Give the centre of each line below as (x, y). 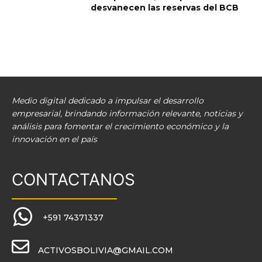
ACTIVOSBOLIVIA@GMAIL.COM (106, 250)
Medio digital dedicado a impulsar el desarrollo (108, 100)
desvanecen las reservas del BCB (165, 8)
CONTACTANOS (73, 179)
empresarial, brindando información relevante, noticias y (127, 113)
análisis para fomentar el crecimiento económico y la (120, 126)
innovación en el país (54, 139)
